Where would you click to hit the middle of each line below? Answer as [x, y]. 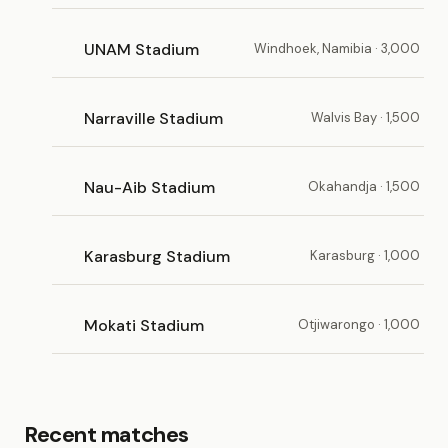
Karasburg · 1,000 [365, 255]
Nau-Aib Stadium [149, 187]
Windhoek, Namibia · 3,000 [337, 48]
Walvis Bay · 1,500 [365, 117]
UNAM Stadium [141, 49]
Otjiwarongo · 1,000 [359, 324]
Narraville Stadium [153, 118]
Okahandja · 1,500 [364, 186]
